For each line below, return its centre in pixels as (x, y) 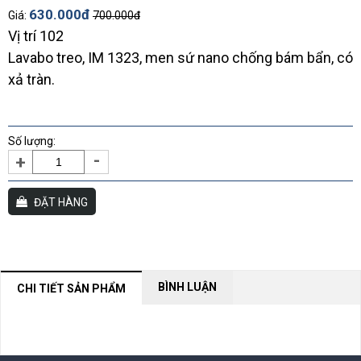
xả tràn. (31, 79)
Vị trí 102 (36, 35)
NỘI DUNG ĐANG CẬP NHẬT (180, 329)
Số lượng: (32, 141)
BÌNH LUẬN (187, 286)
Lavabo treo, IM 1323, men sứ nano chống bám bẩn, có (180, 57)
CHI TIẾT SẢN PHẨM (71, 288)
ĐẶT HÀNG (61, 202)
